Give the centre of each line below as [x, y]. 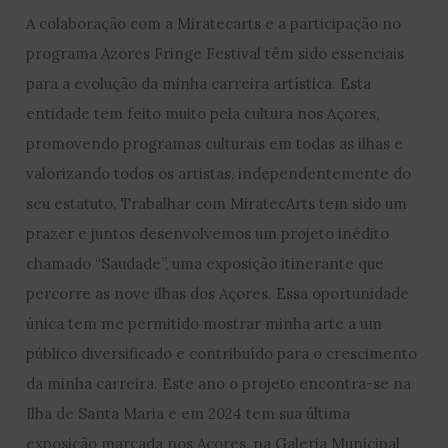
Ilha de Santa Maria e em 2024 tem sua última [188, 413]
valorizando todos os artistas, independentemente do [219, 173]
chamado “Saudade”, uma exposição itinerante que [205, 263]
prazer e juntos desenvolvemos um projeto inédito [208, 233]
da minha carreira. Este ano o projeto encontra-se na [219, 383]
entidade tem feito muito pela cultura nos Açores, [203, 113]
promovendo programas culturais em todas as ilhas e [215, 143]
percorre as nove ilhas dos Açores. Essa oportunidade [218, 293]
